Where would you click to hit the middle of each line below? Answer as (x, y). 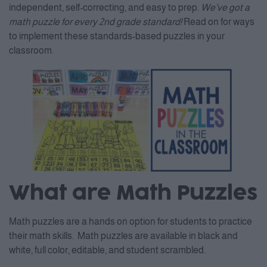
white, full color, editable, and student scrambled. (107, 250)
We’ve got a (225, 8)
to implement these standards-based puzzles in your (117, 36)
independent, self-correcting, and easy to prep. (105, 8)
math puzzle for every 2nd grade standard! (95, 22)
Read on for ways (218, 22)
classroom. (31, 51)
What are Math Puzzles (133, 194)
